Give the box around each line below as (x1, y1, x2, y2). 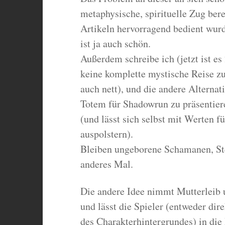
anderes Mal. (80, 157, 133, 171)
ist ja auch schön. (80, 37, 151, 51)
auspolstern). (80, 127, 133, 141)
